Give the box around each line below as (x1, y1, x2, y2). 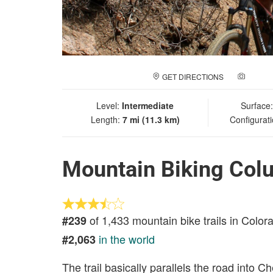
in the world (99, 231, 155, 247)
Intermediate (122, 99, 174, 112)
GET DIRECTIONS (162, 71, 224, 82)
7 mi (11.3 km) (122, 113, 180, 126)
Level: (96, 99, 122, 112)
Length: (90, 113, 122, 126)
